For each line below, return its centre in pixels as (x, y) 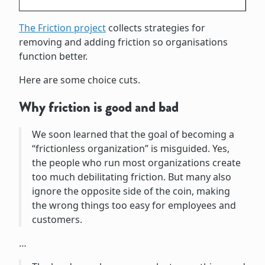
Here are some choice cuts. (80, 80)
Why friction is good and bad (99, 107)
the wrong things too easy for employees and (134, 205)
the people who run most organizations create (136, 162)
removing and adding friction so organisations (123, 42)
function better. (53, 56)
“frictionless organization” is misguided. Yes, (130, 148)
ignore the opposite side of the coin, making (131, 191)
